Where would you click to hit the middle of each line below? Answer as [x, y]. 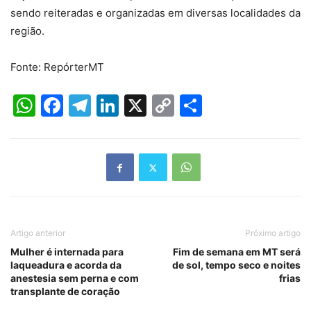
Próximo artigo [273, 233]
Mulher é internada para [67, 252]
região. [27, 31]
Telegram [140, 106]
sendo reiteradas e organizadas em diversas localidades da [155, 13]
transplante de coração [65, 292]
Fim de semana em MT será [237, 252]
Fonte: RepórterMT [57, 67]
